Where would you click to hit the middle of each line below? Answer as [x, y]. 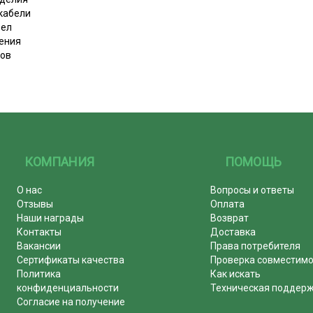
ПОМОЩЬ [254, 161]
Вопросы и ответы [253, 190]
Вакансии [38, 246]
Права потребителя [256, 246]
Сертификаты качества [70, 260]
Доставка [233, 232]
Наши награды [50, 218]
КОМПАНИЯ [60, 161]
